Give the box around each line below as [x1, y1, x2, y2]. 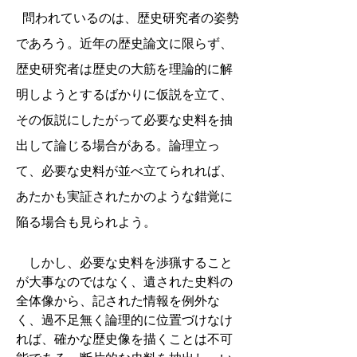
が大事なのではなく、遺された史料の [16, 275, 233, 288]
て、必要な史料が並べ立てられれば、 [16, 164, 233, 178]
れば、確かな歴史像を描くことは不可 [16, 332, 233, 346]
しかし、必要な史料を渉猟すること [16, 256, 233, 269]
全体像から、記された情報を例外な [16, 294, 220, 308]
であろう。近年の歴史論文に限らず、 [16, 37, 233, 50]
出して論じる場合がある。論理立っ [16, 139, 220, 152]
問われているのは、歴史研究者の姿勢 [16, 11, 239, 25]
